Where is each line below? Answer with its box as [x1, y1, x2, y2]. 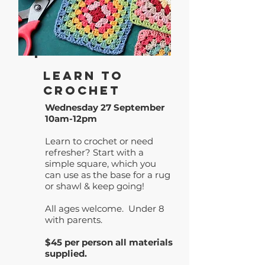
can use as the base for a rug [45, 169, 170, 180]
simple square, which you [45, 158, 156, 169]
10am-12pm [45, 113, 97, 124]
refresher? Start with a [45, 147, 144, 158]
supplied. [45, 248, 87, 259]
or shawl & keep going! [45, 180, 144, 192]
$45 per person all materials [45, 237, 173, 248]
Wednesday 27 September [45, 102, 164, 113]
